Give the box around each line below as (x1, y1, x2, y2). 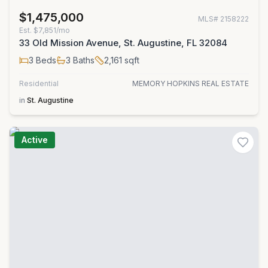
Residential (19, 79, 59, 88)
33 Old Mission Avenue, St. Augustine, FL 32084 (19, 37, 227, 48)
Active (22, 135, 48, 145)
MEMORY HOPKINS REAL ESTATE (132, 79, 249, 88)
